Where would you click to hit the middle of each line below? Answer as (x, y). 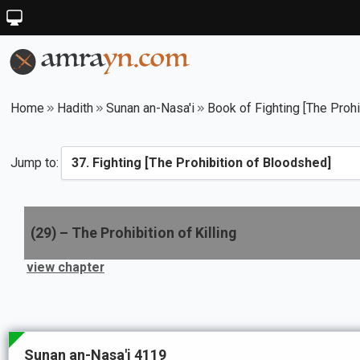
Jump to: (35, 163)
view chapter (65, 267)
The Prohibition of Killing (154, 233)
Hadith (75, 108)
